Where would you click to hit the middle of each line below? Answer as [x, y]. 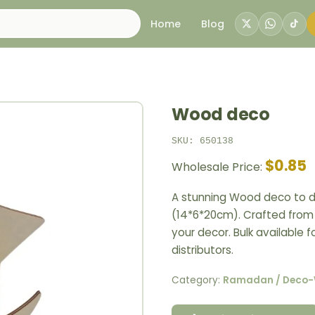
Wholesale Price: [218, 167]
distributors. [202, 250]
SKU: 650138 [202, 141]
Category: [197, 281]
